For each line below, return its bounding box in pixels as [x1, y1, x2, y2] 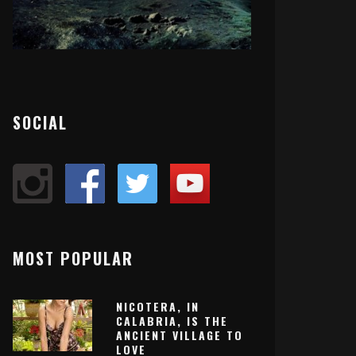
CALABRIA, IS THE [116, 311, 228, 329]
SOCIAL [13, 110, 68, 134]
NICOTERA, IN [116, 297, 199, 315]
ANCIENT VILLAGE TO [116, 326, 243, 343]
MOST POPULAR [13, 246, 133, 270]
